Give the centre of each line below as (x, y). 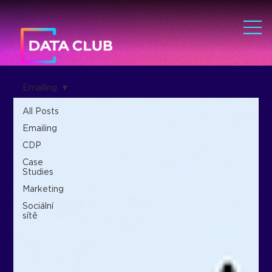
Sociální (38, 206)
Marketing (43, 189)
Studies (38, 172)
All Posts (41, 111)
